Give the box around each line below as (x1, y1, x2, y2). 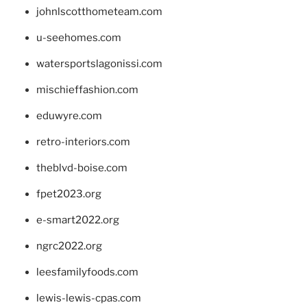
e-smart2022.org (36, 214, 119, 227)
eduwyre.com (36, 110, 102, 123)
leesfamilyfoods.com (36, 266, 138, 279)
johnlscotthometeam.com (36, 5, 162, 19)
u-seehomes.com (36, 32, 121, 45)
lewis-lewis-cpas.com (36, 292, 141, 305)
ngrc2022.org (36, 240, 102, 253)
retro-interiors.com (36, 136, 130, 149)
